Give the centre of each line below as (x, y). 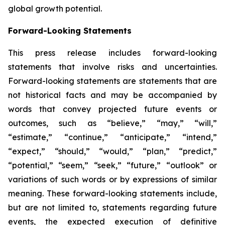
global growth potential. (55, 9)
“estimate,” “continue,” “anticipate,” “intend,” (113, 137)
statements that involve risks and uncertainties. (113, 67)
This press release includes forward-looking (113, 53)
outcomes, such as (58, 123)
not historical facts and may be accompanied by (113, 95)
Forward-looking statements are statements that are (113, 81)
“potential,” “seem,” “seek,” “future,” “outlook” (106, 165)
